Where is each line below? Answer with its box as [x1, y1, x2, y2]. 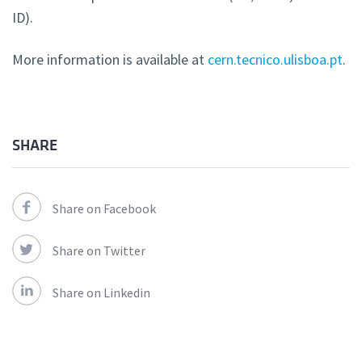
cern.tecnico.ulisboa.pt [208, 50, 343, 69]
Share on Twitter [53, 242, 145, 259]
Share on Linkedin [53, 284, 150, 301]
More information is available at [12, 50, 208, 69]
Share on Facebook [53, 200, 156, 217]
